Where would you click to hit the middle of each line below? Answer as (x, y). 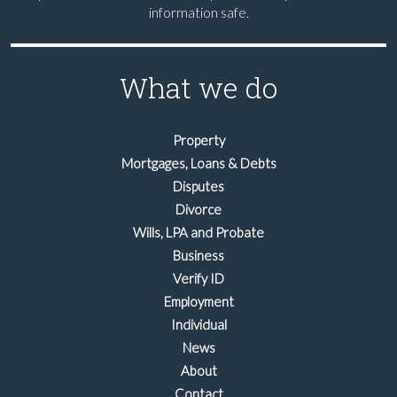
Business (198, 255)
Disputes (198, 186)
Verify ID (198, 278)
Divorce (198, 209)
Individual (198, 324)
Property (198, 140)
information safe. (198, 12)
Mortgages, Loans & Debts (198, 163)
